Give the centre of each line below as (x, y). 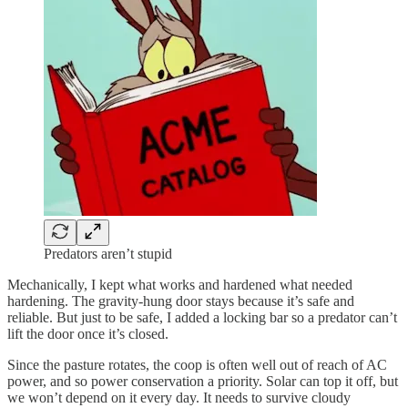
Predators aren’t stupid (108, 253)
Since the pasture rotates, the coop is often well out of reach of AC (197, 364)
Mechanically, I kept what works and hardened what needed (180, 284)
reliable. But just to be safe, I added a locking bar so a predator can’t (202, 317)
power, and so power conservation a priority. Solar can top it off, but (203, 381)
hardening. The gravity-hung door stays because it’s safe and (181, 301)
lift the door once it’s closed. (88, 333)
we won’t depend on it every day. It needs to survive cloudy (179, 397)
